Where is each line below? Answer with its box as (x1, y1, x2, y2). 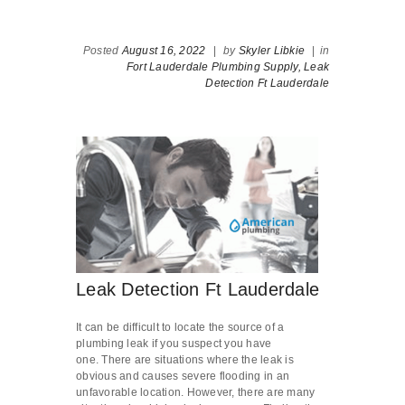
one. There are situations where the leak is (76, 353, 294, 367)
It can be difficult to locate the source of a (76, 321, 285, 334)
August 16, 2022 (121, 44, 206, 58)
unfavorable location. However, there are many (76, 386, 316, 400)
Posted (82, 44, 122, 58)
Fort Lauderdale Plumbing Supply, (126, 61, 301, 74)
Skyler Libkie (238, 44, 305, 58)
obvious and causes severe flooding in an (76, 370, 289, 383)
